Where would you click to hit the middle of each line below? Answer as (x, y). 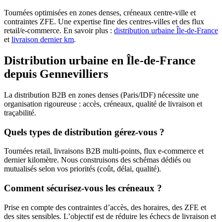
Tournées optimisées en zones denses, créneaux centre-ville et (100, 13)
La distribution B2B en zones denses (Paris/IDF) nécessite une (101, 95)
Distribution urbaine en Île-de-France (100, 61)
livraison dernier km (43, 40)
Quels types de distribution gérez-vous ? (84, 132)
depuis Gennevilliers (56, 74)
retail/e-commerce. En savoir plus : (58, 31)
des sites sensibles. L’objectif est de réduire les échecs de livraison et (110, 216)
